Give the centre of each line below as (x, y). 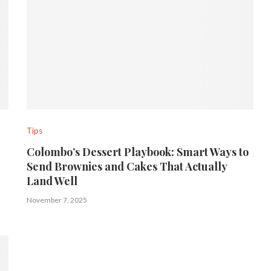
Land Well (52, 181)
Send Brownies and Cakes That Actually (127, 166)
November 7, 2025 (57, 200)
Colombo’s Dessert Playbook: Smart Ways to (138, 152)
